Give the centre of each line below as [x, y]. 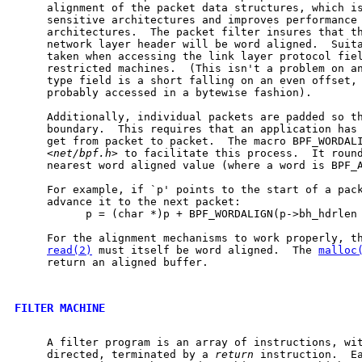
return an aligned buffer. [112, 262]
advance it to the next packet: [128, 201]
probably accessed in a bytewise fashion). [163, 92]
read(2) [69, 250]
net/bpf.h [82, 153]
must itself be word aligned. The [205, 250]
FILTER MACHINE [60, 307]
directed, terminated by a [115, 354]
